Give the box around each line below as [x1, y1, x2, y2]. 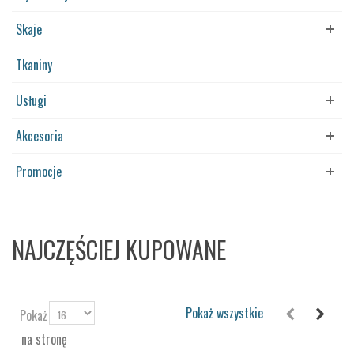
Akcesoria [16, 126, 63, 145]
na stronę [21, 330, 67, 348]
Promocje [16, 162, 62, 181]
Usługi [16, 91, 47, 110]
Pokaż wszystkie [186, 303, 263, 322]
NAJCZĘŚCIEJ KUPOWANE [12, 232, 226, 267]
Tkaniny [16, 55, 52, 74]
